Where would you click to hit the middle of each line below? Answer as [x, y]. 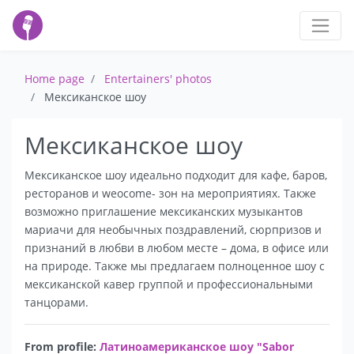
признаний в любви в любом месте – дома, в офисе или [177, 248]
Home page [55, 79]
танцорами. [56, 303]
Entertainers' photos [158, 79]
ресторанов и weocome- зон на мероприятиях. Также [170, 194]
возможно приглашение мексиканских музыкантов [164, 212]
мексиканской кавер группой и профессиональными [169, 284]
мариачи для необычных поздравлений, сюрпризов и [173, 230]
